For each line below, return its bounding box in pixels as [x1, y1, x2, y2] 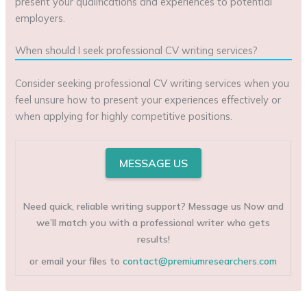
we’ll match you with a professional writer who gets [36, 216, 271, 229]
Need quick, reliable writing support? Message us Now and [23, 199, 284, 212]
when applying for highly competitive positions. [15, 110, 233, 123]
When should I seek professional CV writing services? [15, 44, 258, 58]
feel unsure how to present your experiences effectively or [15, 93, 282, 107]
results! [136, 232, 170, 245]
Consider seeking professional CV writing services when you [15, 77, 290, 90]
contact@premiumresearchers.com [123, 254, 278, 267]
